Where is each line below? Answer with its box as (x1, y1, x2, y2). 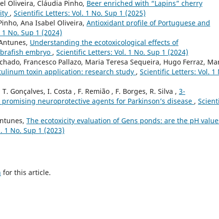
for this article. (1, 168, 51, 177)
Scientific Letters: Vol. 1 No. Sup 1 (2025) (14, 8, 146, 18)
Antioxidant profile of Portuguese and (87, 18, 210, 27)
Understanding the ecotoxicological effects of (30, 37, 178, 47)
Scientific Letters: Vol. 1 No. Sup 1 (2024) (56, 47, 188, 57)
